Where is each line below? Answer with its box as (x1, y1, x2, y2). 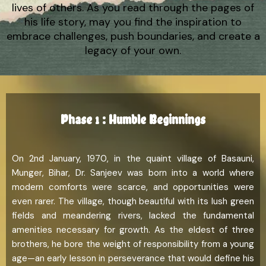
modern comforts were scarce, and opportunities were (12, 180, 254, 193)
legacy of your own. (85, 43, 181, 58)
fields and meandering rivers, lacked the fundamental (12, 209, 254, 221)
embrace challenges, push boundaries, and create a (6, 28, 260, 43)
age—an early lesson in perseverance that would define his (12, 252, 254, 264)
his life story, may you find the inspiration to (24, 14, 242, 29)
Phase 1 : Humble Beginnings (61, 111, 205, 127)
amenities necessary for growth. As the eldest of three (12, 223, 254, 236)
